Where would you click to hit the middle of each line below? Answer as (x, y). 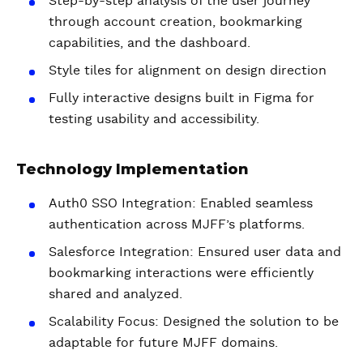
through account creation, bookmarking (175, 21)
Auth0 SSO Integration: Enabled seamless (181, 203)
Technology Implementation (132, 169)
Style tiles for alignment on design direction (188, 70)
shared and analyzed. (115, 294)
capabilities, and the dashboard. (149, 43)
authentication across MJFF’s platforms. (177, 224)
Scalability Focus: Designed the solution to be (194, 321)
